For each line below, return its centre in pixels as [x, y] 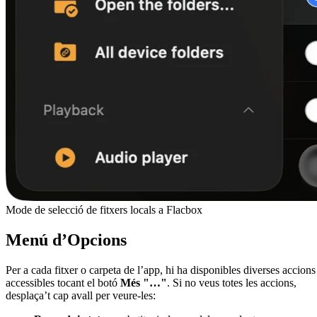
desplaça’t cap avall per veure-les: [81, 295]
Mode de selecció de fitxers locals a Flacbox [104, 210]
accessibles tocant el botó [63, 282]
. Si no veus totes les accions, [232, 282]
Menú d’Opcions [66, 240]
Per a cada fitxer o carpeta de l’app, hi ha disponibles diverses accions [161, 270]
